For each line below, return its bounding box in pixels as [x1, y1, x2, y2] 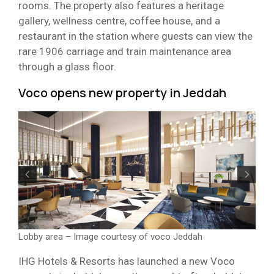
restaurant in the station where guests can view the [18, 30, 253, 43]
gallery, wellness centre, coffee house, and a [18, 15, 220, 28]
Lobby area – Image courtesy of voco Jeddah [18, 231, 202, 243]
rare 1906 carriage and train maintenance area [18, 45, 231, 58]
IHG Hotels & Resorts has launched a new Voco [18, 255, 235, 268]
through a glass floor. [18, 61, 119, 73]
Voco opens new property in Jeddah [18, 84, 226, 102]
